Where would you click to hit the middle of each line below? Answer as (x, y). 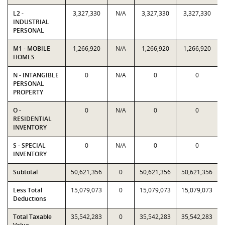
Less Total (28, 190)
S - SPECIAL (29, 145)
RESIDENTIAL (32, 119)
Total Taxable (32, 217)
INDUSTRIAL (31, 22)
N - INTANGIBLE (36, 75)
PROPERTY (28, 92)
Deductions (30, 199)
